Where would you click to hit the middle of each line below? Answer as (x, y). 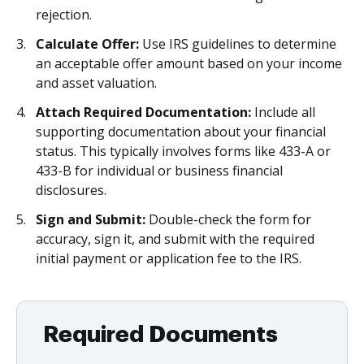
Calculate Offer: (87, 44)
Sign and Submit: (91, 219)
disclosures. (71, 190)
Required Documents (160, 335)
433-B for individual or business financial (159, 171)
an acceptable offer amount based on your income (189, 63)
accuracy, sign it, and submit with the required (175, 239)
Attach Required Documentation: (143, 112)
